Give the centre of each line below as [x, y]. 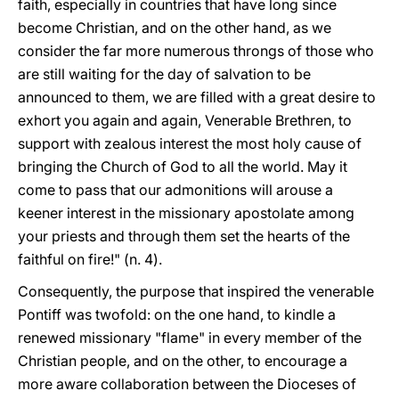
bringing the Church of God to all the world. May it [183, 167]
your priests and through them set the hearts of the [184, 236]
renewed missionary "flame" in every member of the [190, 338]
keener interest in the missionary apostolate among [186, 213]
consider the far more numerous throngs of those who [196, 51]
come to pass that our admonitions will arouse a [175, 190]
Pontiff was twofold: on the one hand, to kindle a [177, 314]
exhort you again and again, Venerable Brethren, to [185, 120]
